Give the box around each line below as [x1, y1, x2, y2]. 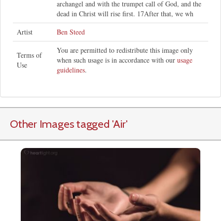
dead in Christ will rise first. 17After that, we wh [57, 9, 193, 19]
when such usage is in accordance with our [57, 55, 177, 65]
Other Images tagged [10, 117, 112, 131]
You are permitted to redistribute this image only [57, 45, 193, 55]
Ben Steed [57, 27, 85, 37]
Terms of [17, 50, 42, 60]
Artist [17, 27, 33, 37]
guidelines [57, 65, 85, 75]
